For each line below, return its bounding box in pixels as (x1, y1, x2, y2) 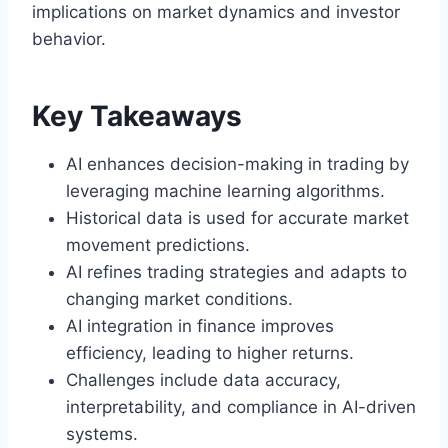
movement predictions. (66, 235, 250, 256)
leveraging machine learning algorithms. (66, 181, 385, 202)
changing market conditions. (66, 289, 293, 310)
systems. (66, 424, 138, 445)
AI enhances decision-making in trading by (66, 154, 409, 175)
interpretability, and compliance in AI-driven (66, 397, 416, 418)
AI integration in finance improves (66, 316, 334, 337)
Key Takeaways (32, 99, 242, 134)
